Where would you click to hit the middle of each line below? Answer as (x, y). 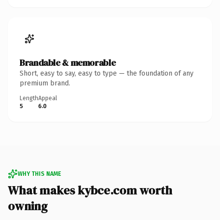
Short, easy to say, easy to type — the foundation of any (107, 73)
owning (28, 206)
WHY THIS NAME (39, 174)
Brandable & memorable (68, 62)
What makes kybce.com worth (90, 190)
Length (29, 98)
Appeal (48, 98)
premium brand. (45, 83)
